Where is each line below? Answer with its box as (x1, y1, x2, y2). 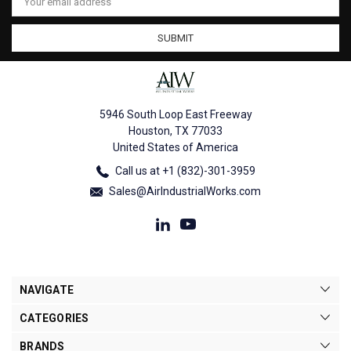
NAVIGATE (20, 283, 74, 296)
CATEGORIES (20, 311, 89, 324)
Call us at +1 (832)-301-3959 (112, 164, 255, 177)
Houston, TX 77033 (128, 124, 223, 137)
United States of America (113, 140, 238, 154)
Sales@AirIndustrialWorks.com (107, 184, 261, 197)
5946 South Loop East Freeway (99, 107, 252, 121)
